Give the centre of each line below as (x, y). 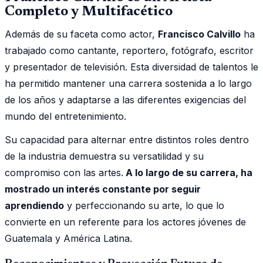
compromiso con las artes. (64, 172)
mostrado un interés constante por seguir (103, 189)
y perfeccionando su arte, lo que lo (144, 205)
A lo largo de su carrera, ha (188, 172)
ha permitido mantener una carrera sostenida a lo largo (128, 83)
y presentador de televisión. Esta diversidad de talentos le (131, 67)
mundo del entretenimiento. (65, 116)
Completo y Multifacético (89, 11)
